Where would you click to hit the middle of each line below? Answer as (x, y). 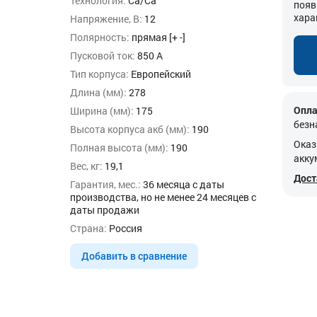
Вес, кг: (86, 166)
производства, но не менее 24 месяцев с (163, 197)
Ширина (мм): (102, 111)
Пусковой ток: (103, 56)
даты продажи (105, 210)
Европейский (160, 74)
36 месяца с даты (183, 184)
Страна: (88, 228)
